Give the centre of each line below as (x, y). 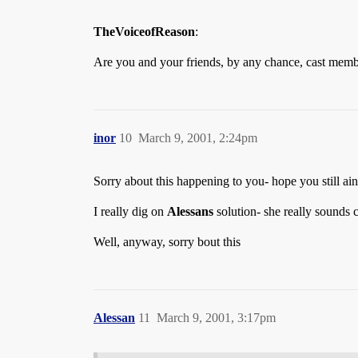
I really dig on (130, 211)
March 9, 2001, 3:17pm (216, 318)
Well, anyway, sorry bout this (167, 242)
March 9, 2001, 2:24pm (198, 138)
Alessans (190, 211)
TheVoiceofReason (144, 32)
